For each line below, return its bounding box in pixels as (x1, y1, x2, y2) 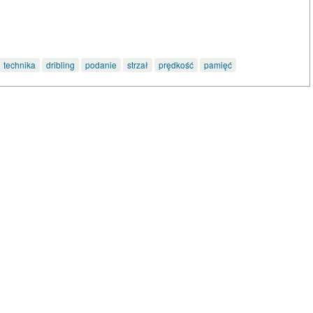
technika (3, 58, 36, 71)
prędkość (159, 58, 194, 71)
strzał (127, 58, 148, 71)
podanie (85, 58, 117, 71)
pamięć (204, 58, 232, 71)
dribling (46, 58, 75, 71)
